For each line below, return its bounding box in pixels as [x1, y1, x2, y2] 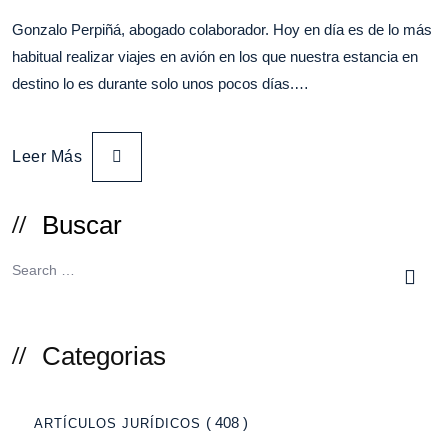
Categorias [42, 341, 166, 371]
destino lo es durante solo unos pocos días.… [12, 75, 309, 92]
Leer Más [12, 148, 82, 165]
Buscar [42, 210, 122, 240]
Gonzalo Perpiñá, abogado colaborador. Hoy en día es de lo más [12, 21, 432, 38]
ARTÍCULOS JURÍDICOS [34, 416, 201, 431]
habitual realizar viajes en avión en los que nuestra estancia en [12, 48, 418, 65]
